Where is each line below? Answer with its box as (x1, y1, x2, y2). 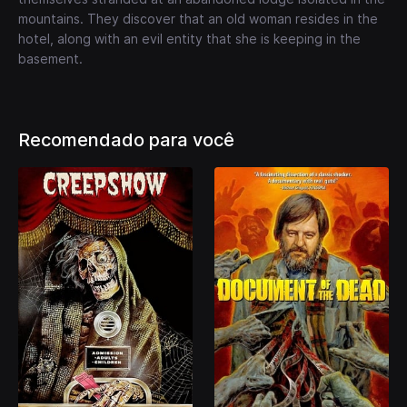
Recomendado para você (18, 128, 234, 151)
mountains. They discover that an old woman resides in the (18, 10, 378, 26)
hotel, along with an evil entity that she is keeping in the (18, 30, 361, 46)
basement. (18, 50, 83, 66)
